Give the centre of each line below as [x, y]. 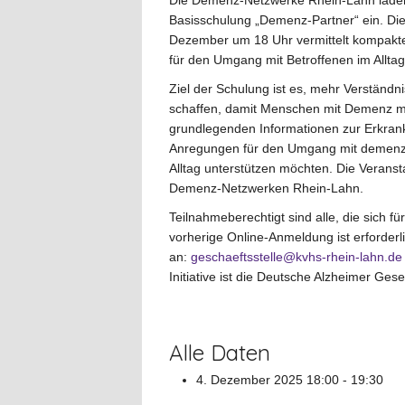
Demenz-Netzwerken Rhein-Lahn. [266, 188]
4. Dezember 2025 [250, 380]
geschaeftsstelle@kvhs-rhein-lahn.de [297, 257]
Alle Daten [220, 353]
